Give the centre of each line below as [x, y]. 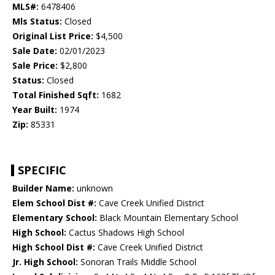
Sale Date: [35, 51]
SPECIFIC [42, 170]
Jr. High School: [45, 262]
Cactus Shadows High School [125, 233]
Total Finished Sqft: [56, 95]
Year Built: [35, 110]
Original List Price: [53, 36]
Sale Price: [35, 66]
